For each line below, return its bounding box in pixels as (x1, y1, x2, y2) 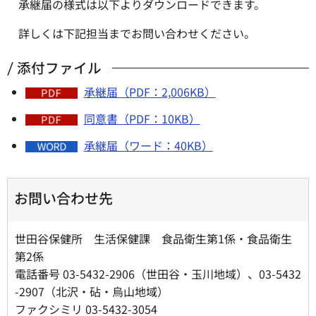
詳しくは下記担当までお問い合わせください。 (18, 24, 255, 42)
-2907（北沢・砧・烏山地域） (15, 283, 169, 300)
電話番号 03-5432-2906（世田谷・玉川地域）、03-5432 (15, 265, 301, 283)
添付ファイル (17, 57, 102, 78)
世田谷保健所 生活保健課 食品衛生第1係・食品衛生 (15, 230, 292, 248)
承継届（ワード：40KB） (83, 137, 213, 154)
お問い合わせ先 (14, 188, 113, 209)
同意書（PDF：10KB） (83, 110, 200, 128)
